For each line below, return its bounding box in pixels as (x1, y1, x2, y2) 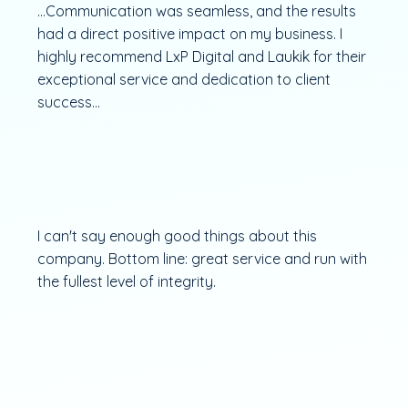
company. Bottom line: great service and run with (36, 249, 367, 268)
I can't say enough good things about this (36, 226, 317, 245)
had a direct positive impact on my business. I (36, 24, 342, 43)
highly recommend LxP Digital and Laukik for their (36, 46, 366, 66)
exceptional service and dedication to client (36, 69, 331, 88)
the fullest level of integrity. (36, 271, 216, 291)
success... (36, 92, 100, 111)
